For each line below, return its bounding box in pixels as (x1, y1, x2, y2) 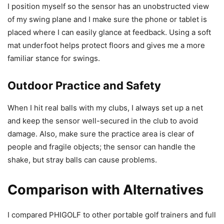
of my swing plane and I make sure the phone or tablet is (7, 14, 207, 24)
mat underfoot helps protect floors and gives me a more (7, 40, 205, 50)
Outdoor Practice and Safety (7, 79, 161, 92)
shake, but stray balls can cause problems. (7, 155, 157, 165)
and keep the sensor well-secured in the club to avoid (7, 116, 198, 126)
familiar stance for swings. (7, 53, 100, 63)
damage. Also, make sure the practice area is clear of (7, 129, 194, 139)
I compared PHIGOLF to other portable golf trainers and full (7, 210, 216, 220)
